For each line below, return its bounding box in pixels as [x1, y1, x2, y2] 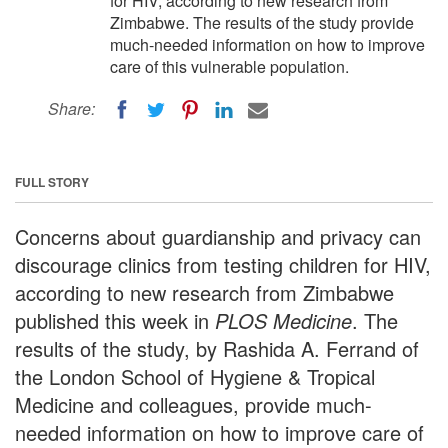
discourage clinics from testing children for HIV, [15, 249, 431, 279]
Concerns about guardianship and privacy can [15, 221, 421, 251]
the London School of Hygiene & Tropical [15, 361, 375, 391]
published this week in [15, 305, 215, 335]
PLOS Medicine [215, 305, 352, 335]
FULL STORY [15, 172, 89, 191]
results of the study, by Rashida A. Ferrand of [15, 333, 419, 363]
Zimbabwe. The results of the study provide [110, 11, 414, 34]
